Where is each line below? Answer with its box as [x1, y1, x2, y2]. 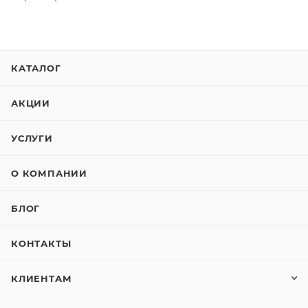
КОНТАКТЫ [11, 238, 71, 249]
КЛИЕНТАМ [11, 273, 72, 284]
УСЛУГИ [11, 133, 53, 144]
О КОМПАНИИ [11, 168, 87, 179]
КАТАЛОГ [11, 63, 61, 74]
